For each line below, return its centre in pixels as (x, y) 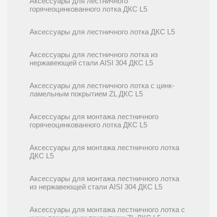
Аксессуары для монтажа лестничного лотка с (107, 210)
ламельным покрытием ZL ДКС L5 (86, 94)
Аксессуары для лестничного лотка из (94, 55)
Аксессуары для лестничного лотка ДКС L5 (102, 32)
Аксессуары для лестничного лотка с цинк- (102, 86)
